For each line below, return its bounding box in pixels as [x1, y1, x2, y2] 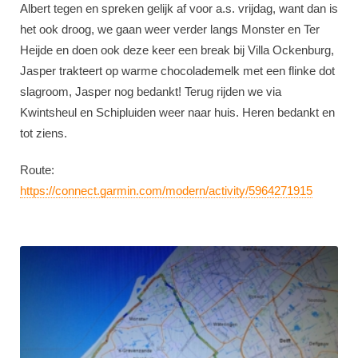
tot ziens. [20, 126, 67, 140]
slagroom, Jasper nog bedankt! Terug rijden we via [20, 85, 281, 98]
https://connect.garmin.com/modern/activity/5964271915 [20, 184, 312, 197]
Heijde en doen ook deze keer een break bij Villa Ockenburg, [20, 43, 334, 57]
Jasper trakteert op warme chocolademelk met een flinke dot [20, 64, 335, 78]
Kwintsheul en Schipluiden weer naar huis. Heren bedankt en [20, 105, 335, 119]
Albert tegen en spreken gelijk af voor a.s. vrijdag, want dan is [20, 2, 338, 15]
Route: [20, 163, 54, 177]
